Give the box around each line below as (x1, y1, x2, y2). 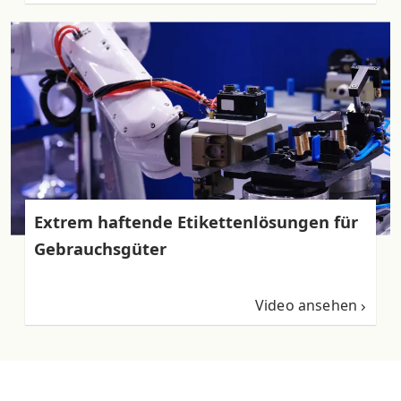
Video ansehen (254, 294, 357, 315)
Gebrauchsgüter (34, 236, 166, 260)
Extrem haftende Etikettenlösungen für (34, 209, 358, 233)
